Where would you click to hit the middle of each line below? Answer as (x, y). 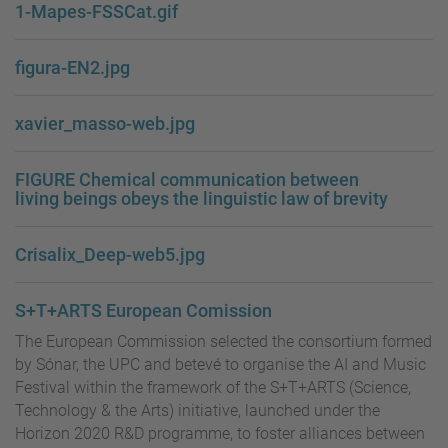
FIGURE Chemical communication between (187, 180)
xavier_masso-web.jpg (105, 124)
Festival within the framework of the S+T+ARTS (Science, (213, 388)
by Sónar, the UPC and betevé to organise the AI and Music (220, 365)
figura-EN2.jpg (72, 68)
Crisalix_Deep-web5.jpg (110, 255)
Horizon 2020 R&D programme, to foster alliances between (220, 434)
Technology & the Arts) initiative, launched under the (197, 411)
